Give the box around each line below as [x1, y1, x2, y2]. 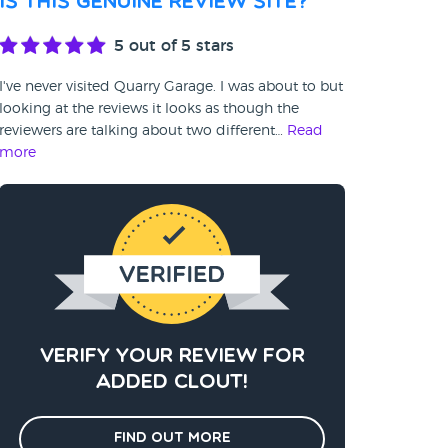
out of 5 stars [124, 38, 234, 54]
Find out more [113, 431, 231, 446]
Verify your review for [39, 347, 305, 367]
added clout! [96, 373, 248, 393]
